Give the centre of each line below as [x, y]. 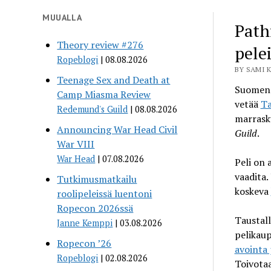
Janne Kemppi [85, 223]
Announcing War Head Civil [117, 129]
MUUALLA [62, 17]
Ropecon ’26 [84, 243]
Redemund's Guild [93, 109]
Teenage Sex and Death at [114, 80]
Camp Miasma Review [104, 94]
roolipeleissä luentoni [105, 193]
